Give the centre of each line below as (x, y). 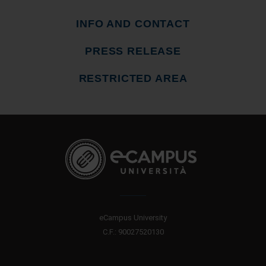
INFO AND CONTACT (133, 24)
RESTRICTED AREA (133, 78)
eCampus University (133, 218)
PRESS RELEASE (133, 51)
